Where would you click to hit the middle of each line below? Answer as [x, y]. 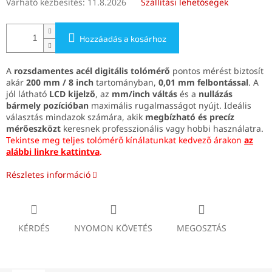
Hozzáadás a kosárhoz [123, 39]
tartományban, [126, 83]
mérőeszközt [33, 129]
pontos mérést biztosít [217, 71]
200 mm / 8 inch [60, 83]
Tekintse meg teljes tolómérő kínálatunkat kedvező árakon [125, 140]
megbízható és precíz [190, 117]
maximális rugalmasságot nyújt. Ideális [170, 106]
